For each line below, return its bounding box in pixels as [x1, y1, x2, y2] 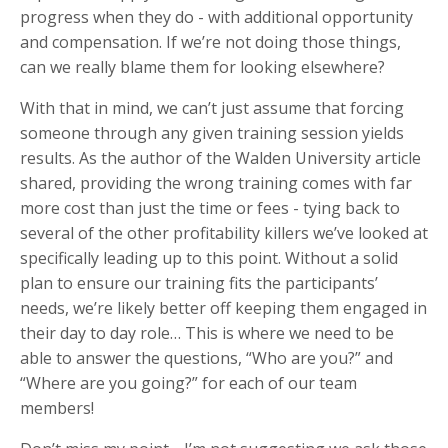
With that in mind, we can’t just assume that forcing [20, 96, 404, 119]
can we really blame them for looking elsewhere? [20, 55, 385, 78]
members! [20, 396, 94, 419]
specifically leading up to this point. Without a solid [20, 246, 398, 269]
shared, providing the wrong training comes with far [20, 171, 412, 194]
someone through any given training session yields [20, 121, 404, 144]
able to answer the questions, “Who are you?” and [20, 346, 393, 369]
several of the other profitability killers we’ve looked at [20, 221, 428, 244]
